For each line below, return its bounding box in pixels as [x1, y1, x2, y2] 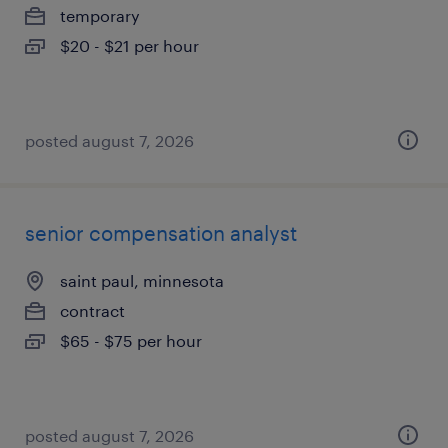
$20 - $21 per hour [60, 36, 199, 55]
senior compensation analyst [25, 221, 297, 245]
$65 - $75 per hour [60, 331, 202, 350]
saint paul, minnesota [60, 271, 224, 290]
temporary [60, 6, 140, 25]
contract [60, 301, 125, 320]
